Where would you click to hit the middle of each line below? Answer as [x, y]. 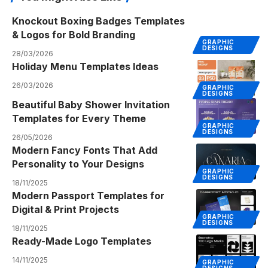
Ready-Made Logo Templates [82, 241]
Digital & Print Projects [66, 210]
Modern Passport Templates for [88, 196]
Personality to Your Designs [78, 164]
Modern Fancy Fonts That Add [85, 150]
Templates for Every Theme [79, 119]
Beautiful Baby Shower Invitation [91, 105]
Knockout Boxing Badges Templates [98, 21]
